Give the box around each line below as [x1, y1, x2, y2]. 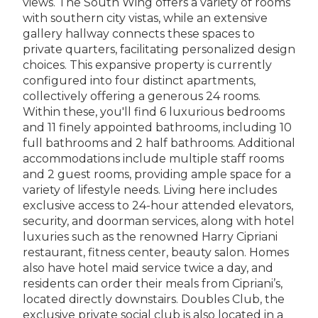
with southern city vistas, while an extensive [23, 11, 268, 25]
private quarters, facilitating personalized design [23, 42, 295, 56]
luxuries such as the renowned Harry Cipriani [23, 229, 278, 243]
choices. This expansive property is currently [23, 57, 272, 72]
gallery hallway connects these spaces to [23, 26, 255, 40]
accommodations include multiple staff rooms [23, 151, 284, 165]
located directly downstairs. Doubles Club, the [23, 292, 285, 306]
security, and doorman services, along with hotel [23, 214, 295, 228]
